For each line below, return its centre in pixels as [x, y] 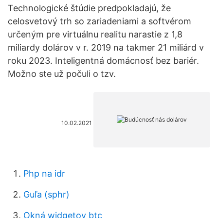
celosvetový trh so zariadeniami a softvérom [100, 21]
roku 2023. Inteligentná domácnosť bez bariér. [103, 61]
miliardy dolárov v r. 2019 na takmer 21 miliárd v [106, 47]
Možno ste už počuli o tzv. [62, 74]
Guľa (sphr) [46, 194]
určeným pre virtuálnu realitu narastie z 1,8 [95, 34]
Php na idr [44, 173]
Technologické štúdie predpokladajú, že [89, 8]
